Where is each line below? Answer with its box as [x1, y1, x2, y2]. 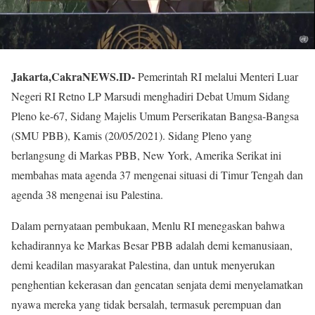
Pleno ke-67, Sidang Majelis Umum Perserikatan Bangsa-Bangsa [11, 108, 299, 123]
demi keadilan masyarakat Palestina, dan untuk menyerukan [11, 257, 275, 272]
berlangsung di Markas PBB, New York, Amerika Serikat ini [11, 147, 281, 162]
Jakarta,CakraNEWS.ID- [11, 67, 135, 84]
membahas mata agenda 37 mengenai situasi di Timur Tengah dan [11, 167, 303, 182]
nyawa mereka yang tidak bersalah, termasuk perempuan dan [11, 296, 281, 311]
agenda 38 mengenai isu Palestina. [11, 186, 163, 202]
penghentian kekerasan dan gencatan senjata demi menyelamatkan [11, 276, 303, 292]
